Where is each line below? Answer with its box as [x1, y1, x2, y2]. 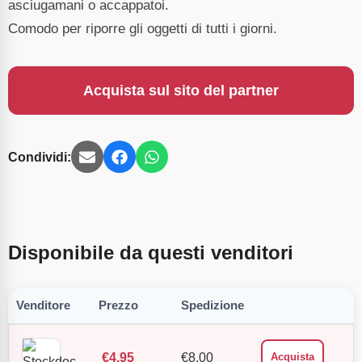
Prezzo [99, 298, 138, 313]
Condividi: [8, 149, 71, 164]
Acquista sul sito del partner [83, 82, 279, 99]
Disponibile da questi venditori [8, 242, 293, 264]
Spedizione [181, 298, 244, 313]
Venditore [16, 298, 70, 313]
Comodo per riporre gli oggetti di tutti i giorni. [8, 20, 277, 37]
